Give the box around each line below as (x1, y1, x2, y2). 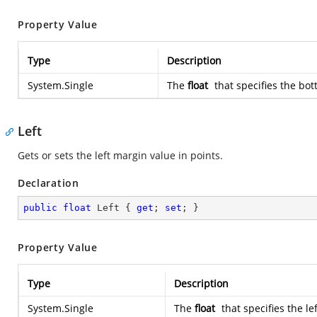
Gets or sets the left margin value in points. (18, 149, 223, 162)
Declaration (18, 176, 79, 190)
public (23, 202, 57, 213)
